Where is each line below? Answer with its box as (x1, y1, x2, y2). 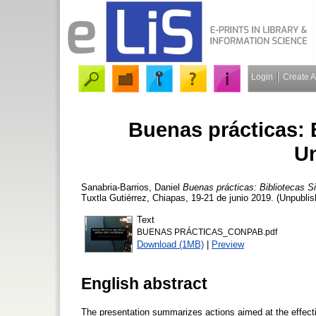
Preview (212, 238, 244, 250)
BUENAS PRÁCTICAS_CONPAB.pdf (137, 227, 277, 236)
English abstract (81, 274, 207, 293)
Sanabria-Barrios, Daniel (81, 181, 180, 193)
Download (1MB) (137, 238, 204, 250)
